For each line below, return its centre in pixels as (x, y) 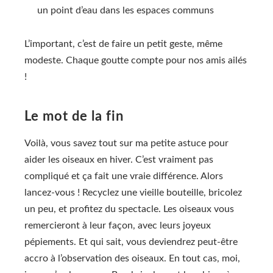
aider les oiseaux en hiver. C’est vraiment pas (119, 159)
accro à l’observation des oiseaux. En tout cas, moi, (132, 258)
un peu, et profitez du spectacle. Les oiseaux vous (129, 209)
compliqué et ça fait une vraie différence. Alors (124, 176)
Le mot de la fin (74, 116)
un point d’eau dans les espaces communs (126, 11)
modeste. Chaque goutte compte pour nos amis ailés (136, 60)
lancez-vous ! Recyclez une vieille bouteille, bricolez (133, 192)
